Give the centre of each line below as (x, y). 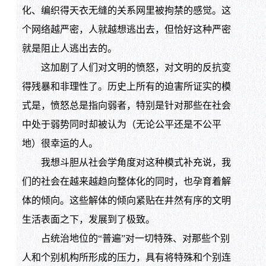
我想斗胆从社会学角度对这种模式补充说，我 (126, 163)
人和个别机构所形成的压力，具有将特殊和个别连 (126, 258)
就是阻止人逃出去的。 (69, 49)
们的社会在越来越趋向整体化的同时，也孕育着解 (126, 182)
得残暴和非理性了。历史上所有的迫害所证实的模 (126, 87)
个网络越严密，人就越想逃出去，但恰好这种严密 (126, 30)
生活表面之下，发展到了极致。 (88, 220)
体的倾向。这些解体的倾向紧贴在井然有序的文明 (126, 201)
